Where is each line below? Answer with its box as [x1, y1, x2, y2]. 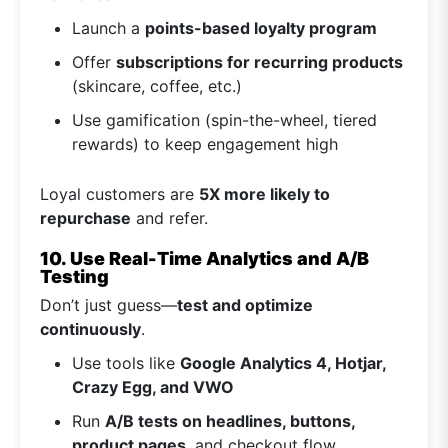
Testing [40, 266, 109, 288]
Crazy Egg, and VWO [72, 377, 234, 398]
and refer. [131, 208, 208, 229]
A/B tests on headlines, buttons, [105, 411, 355, 432]
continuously [40, 319, 141, 340]
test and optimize [177, 295, 313, 316]
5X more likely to [199, 184, 330, 205]
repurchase [40, 208, 131, 229]
